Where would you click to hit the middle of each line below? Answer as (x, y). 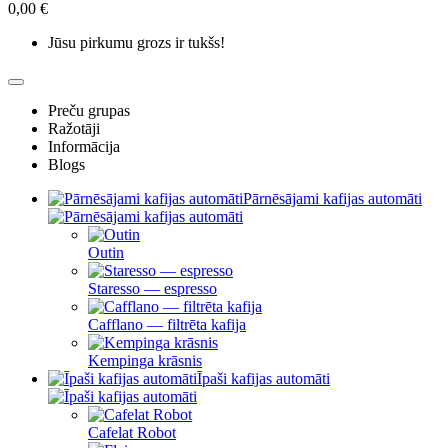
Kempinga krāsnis (145, 360)
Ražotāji (74, 128)
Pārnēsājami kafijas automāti (332, 198)
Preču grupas (89, 110)
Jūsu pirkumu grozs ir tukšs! (136, 42)
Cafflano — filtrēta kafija (167, 324)
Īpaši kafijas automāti (263, 378)
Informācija (84, 146)
